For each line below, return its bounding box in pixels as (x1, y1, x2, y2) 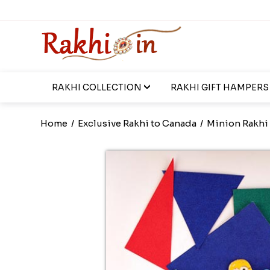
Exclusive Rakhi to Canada (78, 118, 197, 129)
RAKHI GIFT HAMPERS (170, 82, 269, 93)
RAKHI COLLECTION (51, 82, 142, 93)
